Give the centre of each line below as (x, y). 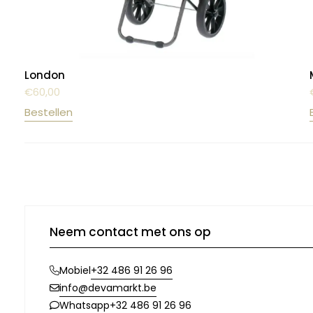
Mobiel (75, 271)
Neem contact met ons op (130, 232)
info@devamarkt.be (108, 287)
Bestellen (49, 112)
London (45, 75)
